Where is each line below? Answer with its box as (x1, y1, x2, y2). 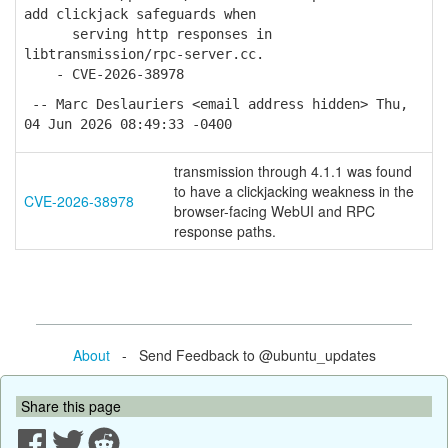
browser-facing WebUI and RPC (174, 201, 375, 221)
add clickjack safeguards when (24, 6, 256, 22)
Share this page (21, 395, 121, 416)
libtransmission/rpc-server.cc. (24, 46, 264, 62)
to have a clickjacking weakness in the (174, 181, 414, 201)
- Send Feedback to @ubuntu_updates (109, 344, 376, 365)
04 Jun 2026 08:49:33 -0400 (24, 116, 232, 132)
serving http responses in (24, 26, 272, 42)
